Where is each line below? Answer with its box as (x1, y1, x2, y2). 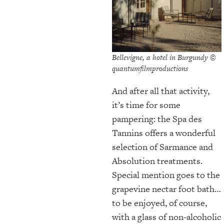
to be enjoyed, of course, (112, 196, 207, 209)
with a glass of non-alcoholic (112, 210, 221, 223)
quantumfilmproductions (112, 62, 188, 73)
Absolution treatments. (112, 154, 202, 167)
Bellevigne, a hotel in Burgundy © (112, 51, 216, 62)
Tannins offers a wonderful (112, 126, 215, 139)
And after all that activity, (112, 84, 209, 97)
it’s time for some (112, 98, 180, 111)
